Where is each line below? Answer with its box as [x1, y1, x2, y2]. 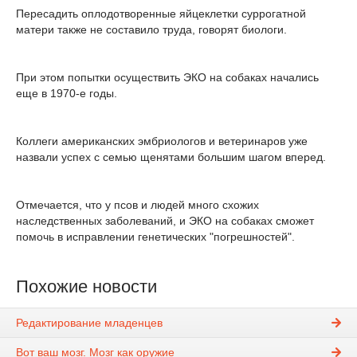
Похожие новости [16, 277, 157, 296]
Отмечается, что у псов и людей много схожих [16, 198, 259, 211]
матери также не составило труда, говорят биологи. [16, 23, 287, 36]
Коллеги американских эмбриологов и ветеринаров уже [16, 135, 308, 147]
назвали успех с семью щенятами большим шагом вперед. [16, 151, 326, 163]
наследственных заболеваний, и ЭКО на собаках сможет [16, 214, 314, 227]
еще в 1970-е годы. [16, 87, 117, 100]
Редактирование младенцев [16, 316, 163, 330]
